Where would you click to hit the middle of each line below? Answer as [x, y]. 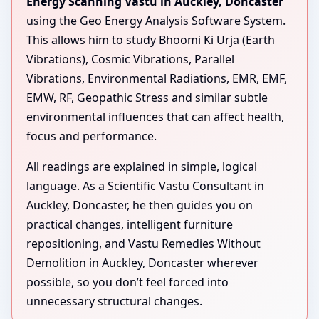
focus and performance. [91, 136]
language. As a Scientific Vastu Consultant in [145, 185]
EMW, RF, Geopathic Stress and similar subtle [147, 97]
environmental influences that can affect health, [155, 116]
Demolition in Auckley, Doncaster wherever [142, 262]
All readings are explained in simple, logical [142, 166]
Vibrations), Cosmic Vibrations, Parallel [130, 59]
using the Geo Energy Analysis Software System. [156, 20]
